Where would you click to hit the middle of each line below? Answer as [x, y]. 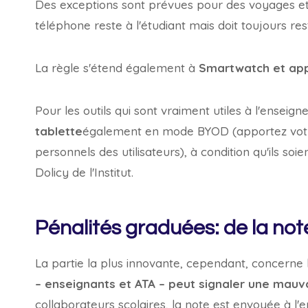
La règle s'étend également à [117, 68]
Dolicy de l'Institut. [84, 172]
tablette [59, 131]
